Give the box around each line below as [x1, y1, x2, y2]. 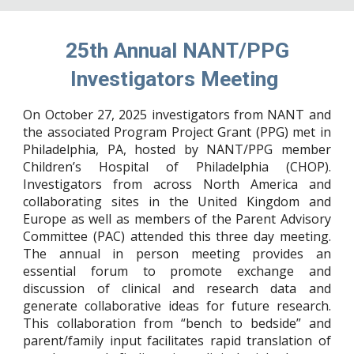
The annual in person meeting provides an [23, 245, 331, 262]
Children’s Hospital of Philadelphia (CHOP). [23, 158, 331, 175]
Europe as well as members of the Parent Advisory [23, 210, 331, 228]
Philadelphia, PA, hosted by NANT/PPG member [23, 141, 331, 158]
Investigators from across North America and [23, 175, 331, 193]
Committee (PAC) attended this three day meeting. [23, 228, 331, 245]
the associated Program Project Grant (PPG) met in [23, 123, 331, 141]
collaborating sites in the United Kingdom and [23, 193, 331, 210]
